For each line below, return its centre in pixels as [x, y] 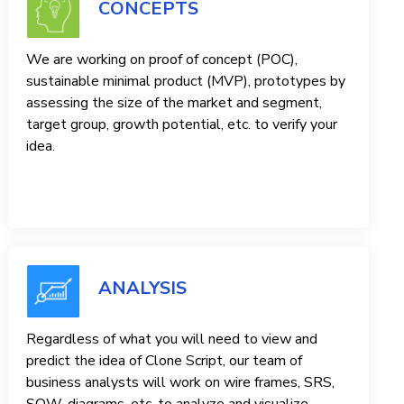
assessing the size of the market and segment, [174, 103]
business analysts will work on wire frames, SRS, [181, 383]
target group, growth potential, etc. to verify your [182, 125]
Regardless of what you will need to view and [172, 340]
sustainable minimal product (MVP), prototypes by [186, 82]
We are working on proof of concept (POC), [162, 60]
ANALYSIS [143, 289]
